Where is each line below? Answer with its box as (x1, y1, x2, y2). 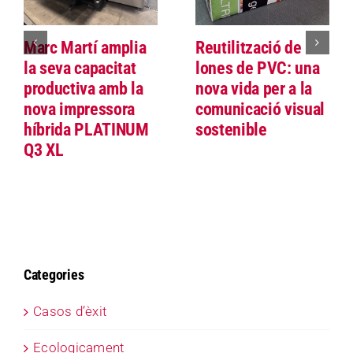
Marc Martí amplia (24, 37, 147, 58)
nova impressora (24, 98, 136, 119)
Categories (24, 266, 84, 284)
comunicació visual (195, 98, 325, 119)
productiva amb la (24, 78, 143, 98)
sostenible (195, 119, 267, 139)
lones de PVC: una (195, 58, 320, 78)
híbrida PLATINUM (24, 119, 149, 139)
